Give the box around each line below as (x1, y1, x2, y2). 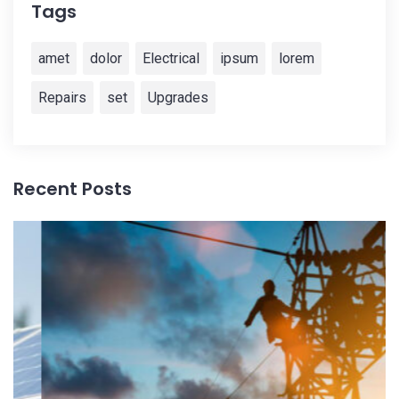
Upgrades (148, 89, 208, 107)
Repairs (38, 89, 86, 107)
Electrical (142, 50, 199, 68)
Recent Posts (13, 176, 132, 202)
